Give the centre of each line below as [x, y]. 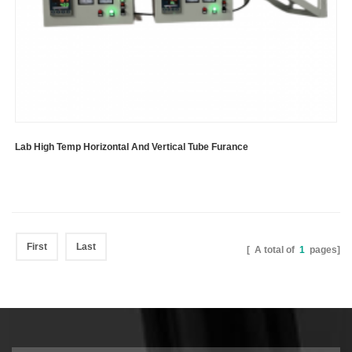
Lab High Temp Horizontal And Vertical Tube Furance [132, 147]
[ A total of [273, 250]
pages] [323, 250]
